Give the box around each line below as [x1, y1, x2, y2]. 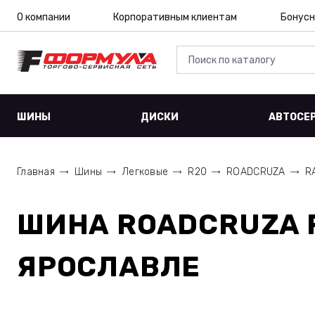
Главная [17, 166, 55, 178]
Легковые [122, 166, 169, 178]
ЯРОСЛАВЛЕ [17, 250, 201, 283]
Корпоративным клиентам [113, 11, 238, 23]
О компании [17, 11, 70, 23]
